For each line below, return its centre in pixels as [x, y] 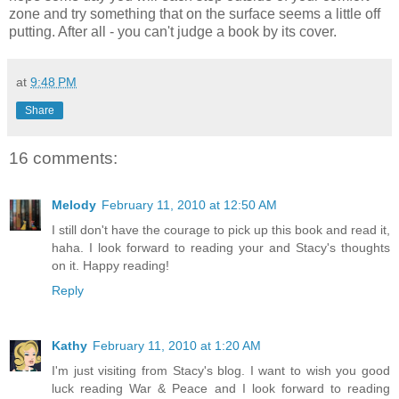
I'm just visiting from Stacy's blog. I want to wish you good [221, 370]
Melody [74, 204]
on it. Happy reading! [110, 265]
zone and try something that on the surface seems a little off [195, 14]
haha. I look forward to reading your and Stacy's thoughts [221, 247]
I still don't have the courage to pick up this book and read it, [221, 229]
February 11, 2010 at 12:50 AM [189, 204]
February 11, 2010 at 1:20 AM [177, 345]
